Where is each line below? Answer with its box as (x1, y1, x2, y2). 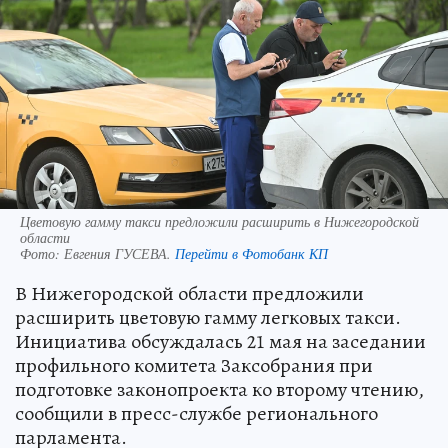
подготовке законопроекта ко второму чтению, (15, 376, 424, 404)
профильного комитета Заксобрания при (15, 352, 373, 380)
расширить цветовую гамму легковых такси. (15, 304, 401, 332)
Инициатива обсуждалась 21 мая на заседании (15, 328, 426, 356)
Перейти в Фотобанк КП (175, 244, 328, 264)
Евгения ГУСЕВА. (64, 244, 175, 264)
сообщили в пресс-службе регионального (15, 400, 378, 428)
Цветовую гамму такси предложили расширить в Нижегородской (20, 212, 419, 232)
